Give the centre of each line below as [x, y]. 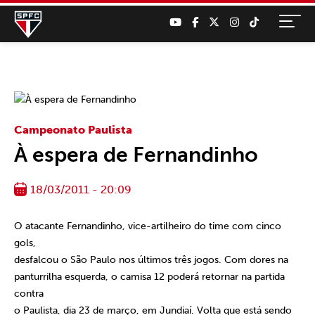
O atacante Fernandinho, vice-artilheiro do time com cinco [148, 226]
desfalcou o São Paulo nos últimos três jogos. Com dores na [151, 260]
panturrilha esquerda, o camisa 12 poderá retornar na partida [149, 277]
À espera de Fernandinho [136, 155]
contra [29, 294]
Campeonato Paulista [73, 130]
